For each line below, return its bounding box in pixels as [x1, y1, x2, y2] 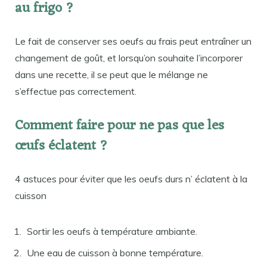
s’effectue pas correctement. [15, 85, 136, 98]
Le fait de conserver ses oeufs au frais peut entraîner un [15, 35, 252, 48]
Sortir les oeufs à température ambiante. [27, 225, 197, 237]
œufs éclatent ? [15, 133, 108, 159]
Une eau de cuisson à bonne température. [27, 246, 203, 259]
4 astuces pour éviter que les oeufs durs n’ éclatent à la [15, 172, 247, 185]
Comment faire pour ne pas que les [15, 113, 224, 138]
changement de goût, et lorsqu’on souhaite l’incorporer [15, 52, 243, 64]
